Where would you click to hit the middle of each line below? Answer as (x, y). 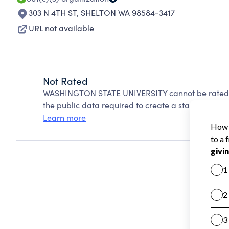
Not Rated (65, 81)
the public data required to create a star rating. (131, 105)
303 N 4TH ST (53, 13)
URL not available (61, 28)
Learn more (64, 117)
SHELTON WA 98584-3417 (128, 13)
